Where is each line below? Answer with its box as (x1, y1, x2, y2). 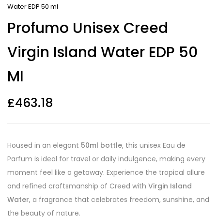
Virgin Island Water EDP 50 (7, 42, 198, 62)
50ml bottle (81, 140, 122, 150)
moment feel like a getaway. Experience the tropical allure (7, 168, 205, 177)
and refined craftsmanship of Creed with (7, 181, 148, 191)
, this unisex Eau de (122, 140, 186, 150)
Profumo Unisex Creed (7, 18, 168, 38)
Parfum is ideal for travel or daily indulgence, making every (7, 154, 205, 164)
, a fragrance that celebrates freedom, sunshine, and (29, 195, 209, 204)
